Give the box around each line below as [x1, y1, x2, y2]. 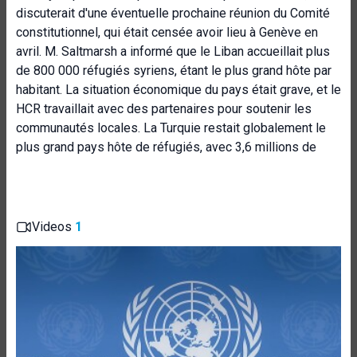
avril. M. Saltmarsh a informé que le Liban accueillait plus [16, 44, 330, 59]
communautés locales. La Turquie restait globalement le [16, 120, 326, 135]
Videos [32, 219, 75, 234]
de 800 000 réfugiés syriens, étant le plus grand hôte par [16, 63, 331, 78]
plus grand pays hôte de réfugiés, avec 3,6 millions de [16, 139, 316, 155]
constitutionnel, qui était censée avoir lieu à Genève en [16, 25, 318, 40]
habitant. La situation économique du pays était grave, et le [16, 82, 341, 97]
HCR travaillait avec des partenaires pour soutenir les [16, 101, 312, 116]
